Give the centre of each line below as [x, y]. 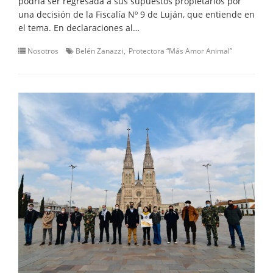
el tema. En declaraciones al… [79, 27]
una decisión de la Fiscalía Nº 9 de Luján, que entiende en [136, 14]
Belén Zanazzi [99, 51]
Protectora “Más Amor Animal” [180, 51]
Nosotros [43, 51]
